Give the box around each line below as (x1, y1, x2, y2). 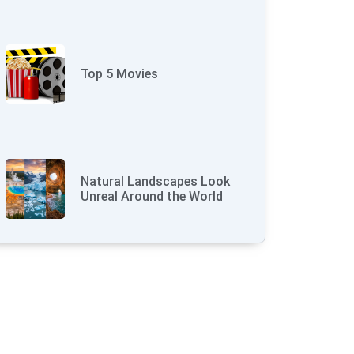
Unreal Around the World (81, 188, 224, 204)
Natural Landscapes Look (81, 173, 231, 189)
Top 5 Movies (81, 66, 159, 81)
